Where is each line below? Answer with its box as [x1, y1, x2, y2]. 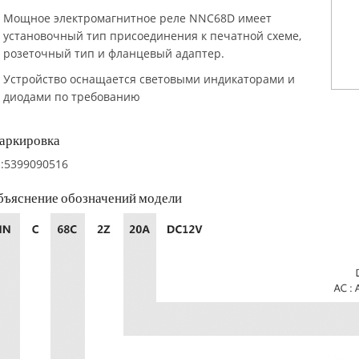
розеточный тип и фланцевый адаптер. [3, 46, 224, 61]
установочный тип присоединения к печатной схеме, [3, 28, 301, 43]
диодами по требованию [3, 89, 140, 104]
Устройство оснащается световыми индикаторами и [3, 71, 295, 87]
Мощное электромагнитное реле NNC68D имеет [3, 10, 272, 26]
